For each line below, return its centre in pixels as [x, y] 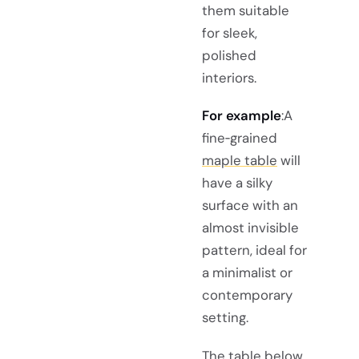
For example [242, 116]
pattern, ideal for [254, 250]
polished [229, 56]
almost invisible [250, 228]
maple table [240, 161]
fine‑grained [240, 138]
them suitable [246, 11]
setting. [225, 318]
